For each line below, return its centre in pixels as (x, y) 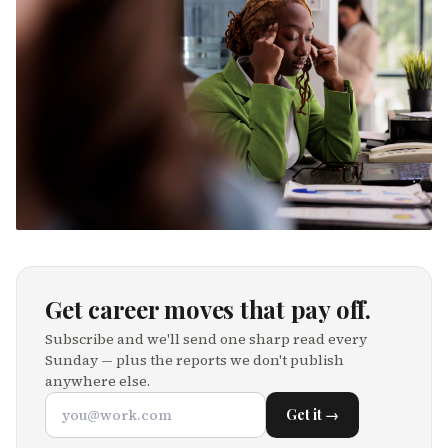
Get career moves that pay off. (208, 308)
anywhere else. (97, 380)
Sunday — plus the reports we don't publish (194, 359)
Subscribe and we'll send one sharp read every (206, 338)
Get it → (312, 414)
